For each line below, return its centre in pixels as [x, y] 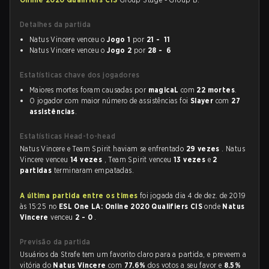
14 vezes [87, 159]
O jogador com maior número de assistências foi [110, 101]
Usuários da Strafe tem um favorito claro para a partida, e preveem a [133, 254]
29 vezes [204, 149]
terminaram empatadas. [94, 170]
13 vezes [191, 159]
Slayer [202, 101]
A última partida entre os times [79, 195]
